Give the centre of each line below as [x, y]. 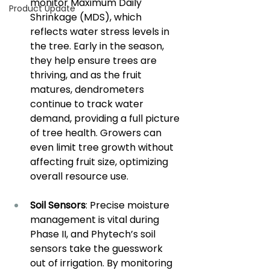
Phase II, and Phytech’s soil [94, 234]
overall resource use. [79, 177]
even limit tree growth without [103, 148]
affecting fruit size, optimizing [100, 162]
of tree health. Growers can [97, 133]
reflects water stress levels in [101, 32]
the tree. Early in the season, [98, 46]
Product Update [42, 8]
